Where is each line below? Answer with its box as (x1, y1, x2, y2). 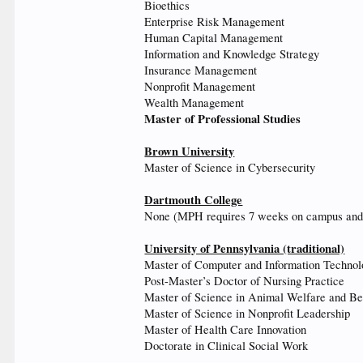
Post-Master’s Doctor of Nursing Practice (144, 273, 345, 288)
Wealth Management (144, 95, 245, 110)
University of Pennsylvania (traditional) (144, 240, 345, 257)
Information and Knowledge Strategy (144, 46, 320, 62)
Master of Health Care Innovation (144, 322, 307, 337)
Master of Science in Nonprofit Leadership (144, 305, 351, 321)
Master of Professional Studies (144, 110, 301, 127)
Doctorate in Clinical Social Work (144, 338, 309, 353)
